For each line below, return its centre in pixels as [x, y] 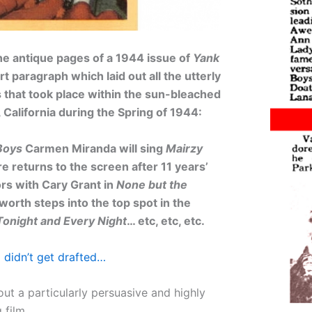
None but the [151, 185]
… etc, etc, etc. [165, 221]
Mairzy [184, 149]
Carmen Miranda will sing [94, 149]
